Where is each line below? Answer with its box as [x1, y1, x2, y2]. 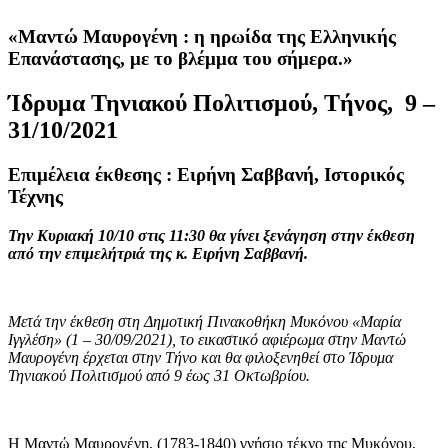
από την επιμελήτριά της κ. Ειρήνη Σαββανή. [8, 244, 308, 262]
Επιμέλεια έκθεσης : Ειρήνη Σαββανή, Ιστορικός [8, 163, 404, 185]
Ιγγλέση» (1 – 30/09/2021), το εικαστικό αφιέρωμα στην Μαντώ [8, 330, 406, 348]
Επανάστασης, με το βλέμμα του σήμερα [8, 48, 338, 70]
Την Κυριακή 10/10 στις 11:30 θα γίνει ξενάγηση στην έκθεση [8, 226, 415, 244]
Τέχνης [8, 185, 63, 207]
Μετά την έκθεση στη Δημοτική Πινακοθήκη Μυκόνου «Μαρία [8, 312, 401, 330]
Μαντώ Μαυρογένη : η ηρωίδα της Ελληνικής [18, 26, 396, 48]
